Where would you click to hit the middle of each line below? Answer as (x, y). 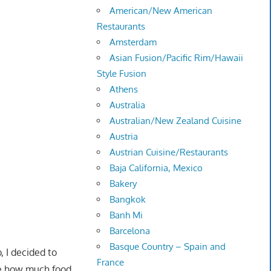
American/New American (161, 11)
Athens (124, 90)
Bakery (123, 184)
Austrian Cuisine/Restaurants (169, 152)
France (111, 263)
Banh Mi (126, 215)
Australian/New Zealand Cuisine (176, 121)
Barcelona (130, 231)
